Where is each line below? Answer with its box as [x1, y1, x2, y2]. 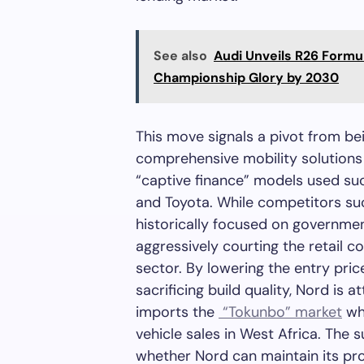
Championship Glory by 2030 [154, 69, 339, 86]
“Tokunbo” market [219, 302, 342, 322]
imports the [136, 302, 219, 322]
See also [154, 47, 207, 64]
